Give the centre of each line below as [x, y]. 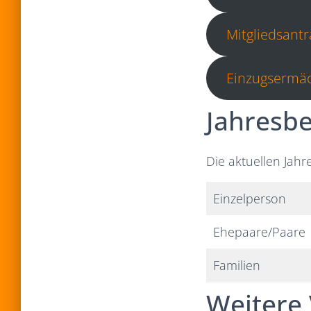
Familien [237, 265]
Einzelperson [250, 198]
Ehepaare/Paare [259, 232]
